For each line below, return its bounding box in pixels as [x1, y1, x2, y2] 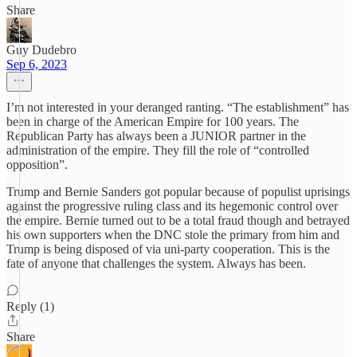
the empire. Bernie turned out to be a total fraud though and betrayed [6, 214, 350, 227]
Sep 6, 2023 [6, 57, 67, 71]
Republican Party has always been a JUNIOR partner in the [6, 129, 306, 143]
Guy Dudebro [6, 43, 76, 57]
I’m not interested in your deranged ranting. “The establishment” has [6, 100, 349, 114]
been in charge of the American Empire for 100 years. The [6, 115, 299, 128]
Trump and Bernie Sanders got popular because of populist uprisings [6, 185, 350, 198]
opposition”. [6, 158, 68, 171]
